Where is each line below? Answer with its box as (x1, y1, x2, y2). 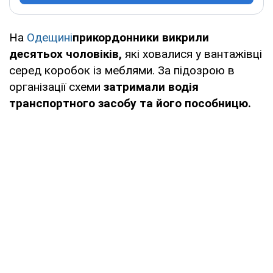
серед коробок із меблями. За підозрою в (9, 63, 235, 77)
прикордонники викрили (73, 30, 209, 44)
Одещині (27, 30, 73, 44)
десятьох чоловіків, (9, 46, 125, 61)
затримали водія (104, 79, 199, 94)
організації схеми (9, 79, 104, 94)
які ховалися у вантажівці (125, 46, 262, 61)
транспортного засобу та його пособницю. (9, 96, 251, 110)
